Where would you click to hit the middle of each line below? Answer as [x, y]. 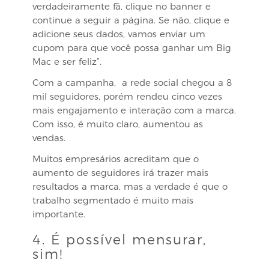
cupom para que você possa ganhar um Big [132, 48]
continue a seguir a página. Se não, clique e [131, 20]
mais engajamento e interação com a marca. [134, 110]
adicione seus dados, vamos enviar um [119, 34]
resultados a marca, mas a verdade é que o [130, 186]
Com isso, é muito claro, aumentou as [118, 124]
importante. [59, 214]
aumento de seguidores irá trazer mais [120, 173]
